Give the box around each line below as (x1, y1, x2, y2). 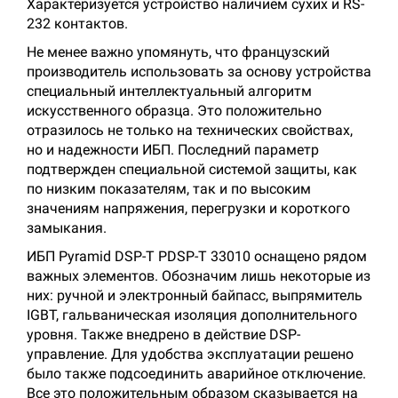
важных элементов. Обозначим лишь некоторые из (27, 267, 370, 284)
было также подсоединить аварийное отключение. (27, 365, 366, 382)
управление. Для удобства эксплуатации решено (27, 346, 354, 362)
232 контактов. (27, 15, 128, 32)
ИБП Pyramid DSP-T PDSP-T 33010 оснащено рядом (27, 248, 367, 265)
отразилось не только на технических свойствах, (27, 122, 353, 139)
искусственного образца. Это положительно (27, 102, 322, 119)
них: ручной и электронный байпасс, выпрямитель (27, 287, 362, 304)
